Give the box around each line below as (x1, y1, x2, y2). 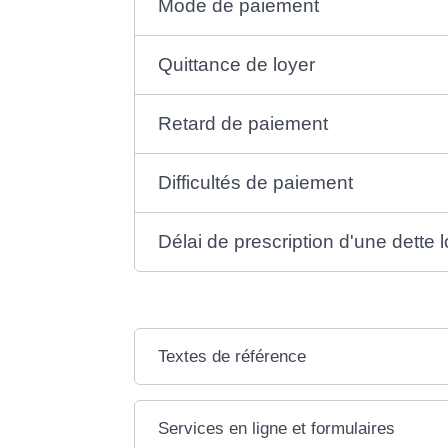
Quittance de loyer (158, 53, 316, 75)
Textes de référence (158, 346, 307, 366)
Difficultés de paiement (158, 171, 354, 193)
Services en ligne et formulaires (158, 418, 396, 438)
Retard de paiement (158, 112, 329, 134)
